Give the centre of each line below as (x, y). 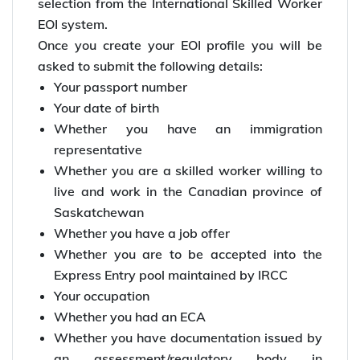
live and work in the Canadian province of (188, 191)
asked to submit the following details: (151, 65)
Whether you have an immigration (188, 128)
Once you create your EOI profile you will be (180, 45)
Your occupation (102, 295)
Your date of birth (107, 107)
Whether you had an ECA (130, 316)
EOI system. (73, 24)
